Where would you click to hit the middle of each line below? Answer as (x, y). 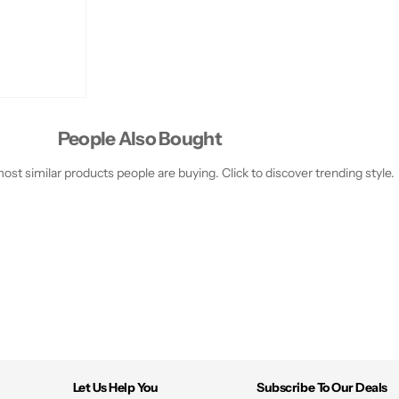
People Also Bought (139, 138)
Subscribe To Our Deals (322, 387)
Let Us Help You (115, 387)
